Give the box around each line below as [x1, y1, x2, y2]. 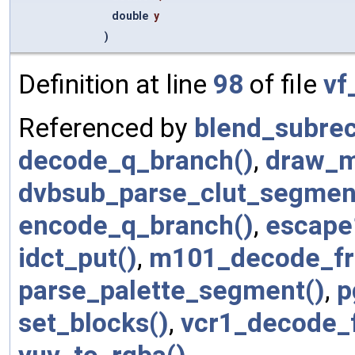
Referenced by [18, 112, 194, 143]
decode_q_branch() [18, 144, 254, 176]
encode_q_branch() [18, 209, 254, 241]
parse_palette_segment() [18, 274, 325, 306]
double [112, 9, 151, 22]
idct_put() [18, 242, 137, 273]
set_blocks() [18, 307, 169, 338]
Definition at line [18, 68, 213, 100]
